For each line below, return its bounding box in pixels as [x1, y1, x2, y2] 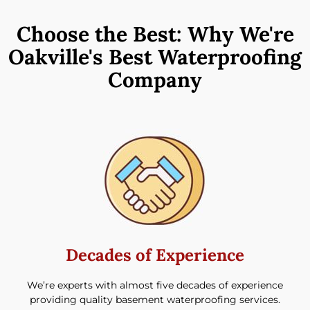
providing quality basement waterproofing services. [30, 293, 280, 306]
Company [108, 66, 202, 93]
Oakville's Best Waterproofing [8, 43, 302, 70]
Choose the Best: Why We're [16, 20, 294, 47]
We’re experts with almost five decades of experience [27, 278, 283, 291]
